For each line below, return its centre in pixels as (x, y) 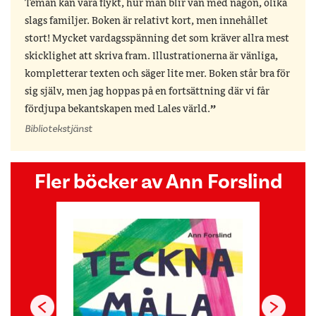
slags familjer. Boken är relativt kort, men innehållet (146, 21)
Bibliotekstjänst (59, 129)
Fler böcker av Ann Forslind (158, 182)
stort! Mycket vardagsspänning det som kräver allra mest (157, 39)
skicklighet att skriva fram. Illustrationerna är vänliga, (151, 56)
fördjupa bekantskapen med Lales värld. (117, 109)
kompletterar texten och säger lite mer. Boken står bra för (157, 74)
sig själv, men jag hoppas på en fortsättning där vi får (147, 92)
